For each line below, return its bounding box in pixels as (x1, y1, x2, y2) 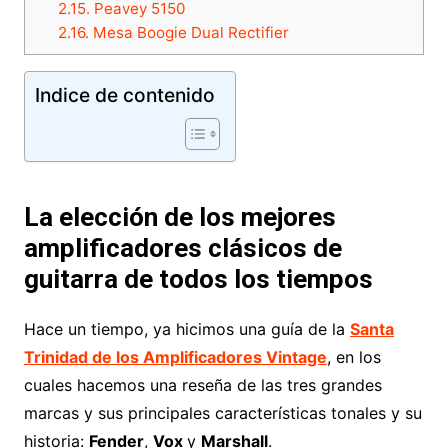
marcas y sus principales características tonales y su (23, 402, 422, 423)
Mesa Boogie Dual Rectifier (88, 22, 289, 42)
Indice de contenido (34, 82, 215, 107)
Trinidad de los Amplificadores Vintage (23, 346, 327, 367)
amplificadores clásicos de (23, 232, 342, 263)
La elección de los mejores (23, 201, 336, 232)
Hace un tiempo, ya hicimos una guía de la (23, 318, 350, 339)
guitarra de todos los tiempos (23, 263, 373, 294)
